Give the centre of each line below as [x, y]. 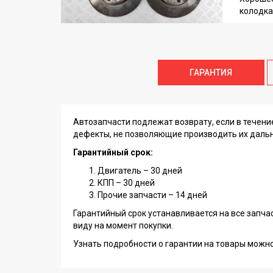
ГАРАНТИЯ [211, 73]
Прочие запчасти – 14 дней [152, 195]
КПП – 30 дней [126, 183]
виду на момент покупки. [123, 225]
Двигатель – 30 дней [140, 171]
